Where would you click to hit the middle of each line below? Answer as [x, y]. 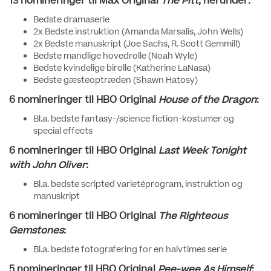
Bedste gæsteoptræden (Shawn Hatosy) [116, 80]
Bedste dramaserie [71, 20]
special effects [63, 131]
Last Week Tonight [202, 151]
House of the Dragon [207, 100]
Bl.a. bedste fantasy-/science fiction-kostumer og [134, 119]
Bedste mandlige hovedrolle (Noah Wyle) [115, 56]
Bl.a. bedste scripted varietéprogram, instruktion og [138, 184]
